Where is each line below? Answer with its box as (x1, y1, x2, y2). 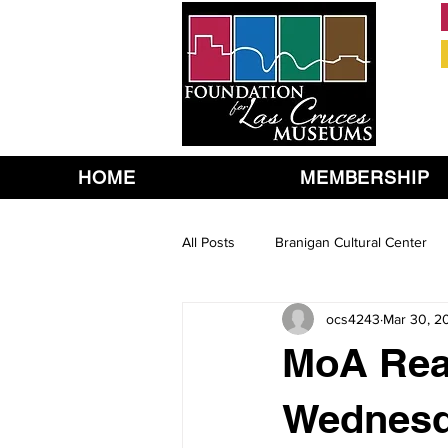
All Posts (182, 233, 235, 250)
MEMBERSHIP (299, 167, 430, 188)
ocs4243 (326, 310, 380, 327)
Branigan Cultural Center (275, 233, 427, 250)
